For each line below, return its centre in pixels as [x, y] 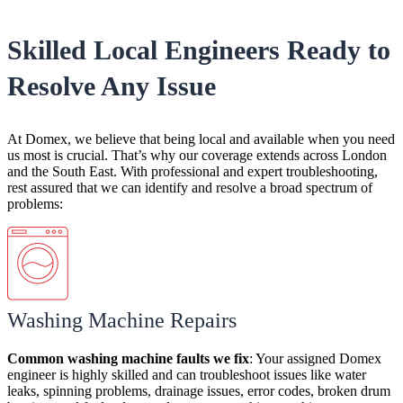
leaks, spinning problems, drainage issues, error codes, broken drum [199, 391]
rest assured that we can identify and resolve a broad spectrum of [190, 188]
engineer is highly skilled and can [103, 375]
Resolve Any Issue [112, 86]
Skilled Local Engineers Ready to [199, 50]
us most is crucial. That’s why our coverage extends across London [197, 156]
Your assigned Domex [318, 359]
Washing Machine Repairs [122, 321]
